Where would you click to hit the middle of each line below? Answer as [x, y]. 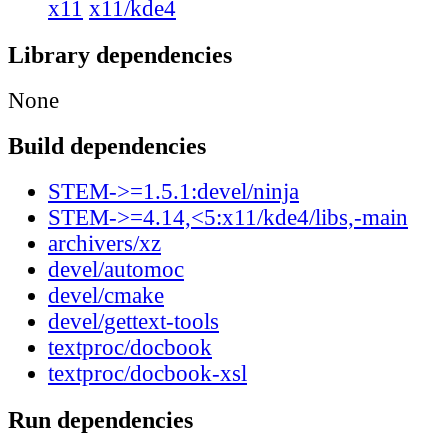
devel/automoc [116, 270]
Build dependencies [107, 146]
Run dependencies [100, 419]
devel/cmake [106, 296]
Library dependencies [120, 54]
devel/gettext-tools [133, 322]
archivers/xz [104, 244]
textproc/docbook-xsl [147, 374]
